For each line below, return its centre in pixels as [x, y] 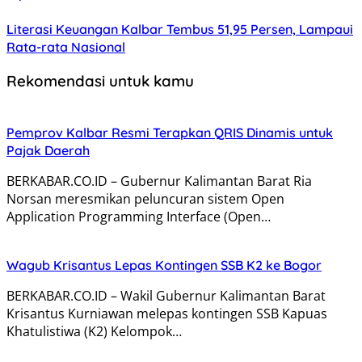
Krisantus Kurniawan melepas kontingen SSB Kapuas [167, 313]
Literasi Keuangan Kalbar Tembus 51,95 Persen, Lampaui [180, 29]
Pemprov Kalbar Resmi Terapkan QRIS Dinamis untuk [170, 132]
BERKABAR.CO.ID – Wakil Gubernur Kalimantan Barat [166, 295]
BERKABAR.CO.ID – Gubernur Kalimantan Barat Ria [159, 181]
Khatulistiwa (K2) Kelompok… [94, 331]
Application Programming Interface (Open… [139, 216]
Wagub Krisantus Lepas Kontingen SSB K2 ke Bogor [164, 265]
